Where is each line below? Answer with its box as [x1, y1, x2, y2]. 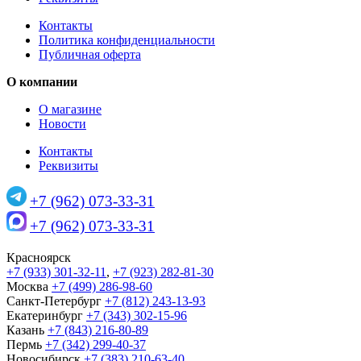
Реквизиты [39, 158, 98, 172]
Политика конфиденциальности [39, 32, 215, 47]
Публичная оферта [39, 47, 141, 61]
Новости [39, 116, 86, 131]
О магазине [39, 102, 102, 116]
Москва [6, 279, 52, 293]
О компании [6, 74, 77, 89]
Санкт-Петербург [6, 293, 105, 308]
